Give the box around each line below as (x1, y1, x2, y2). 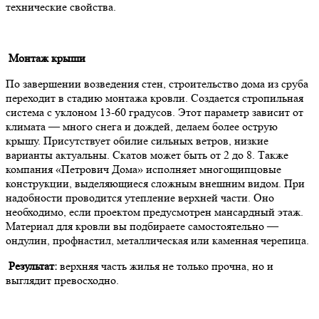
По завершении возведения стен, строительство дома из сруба (6, 76, 308, 90)
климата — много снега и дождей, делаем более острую (6, 119, 278, 133)
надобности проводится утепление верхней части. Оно (6, 190, 274, 204)
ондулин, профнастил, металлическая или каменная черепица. (6, 233, 309, 247)
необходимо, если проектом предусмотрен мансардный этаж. (6, 204, 303, 219)
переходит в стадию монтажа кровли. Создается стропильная (6, 90, 303, 105)
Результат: (6, 258, 57, 273)
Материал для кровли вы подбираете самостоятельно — (6, 219, 278, 233)
